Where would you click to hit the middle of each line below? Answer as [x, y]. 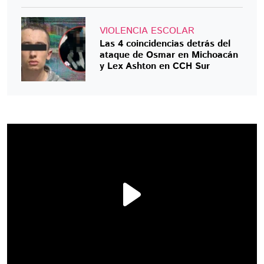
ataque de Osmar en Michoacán [169, 55]
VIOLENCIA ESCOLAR [147, 31]
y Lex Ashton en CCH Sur [155, 66]
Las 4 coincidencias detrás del [165, 44]
